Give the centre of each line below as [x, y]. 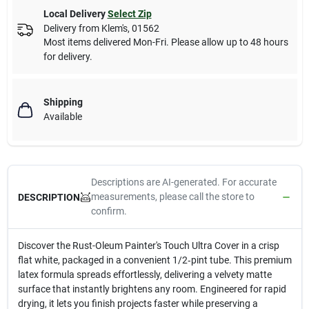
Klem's [114, 28]
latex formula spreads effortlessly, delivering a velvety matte [144, 275]
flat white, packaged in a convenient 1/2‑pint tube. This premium [154, 260]
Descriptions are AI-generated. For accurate [183, 182]
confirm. [109, 211]
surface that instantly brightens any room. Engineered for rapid [152, 289]
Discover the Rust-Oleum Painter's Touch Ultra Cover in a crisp [148, 246]
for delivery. [68, 57]
